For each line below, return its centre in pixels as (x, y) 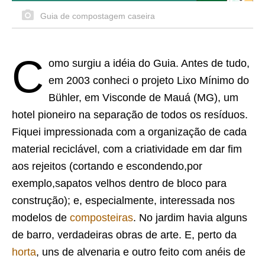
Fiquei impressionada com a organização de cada (129, 132)
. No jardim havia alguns (190, 217)
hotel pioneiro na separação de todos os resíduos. (130, 114)
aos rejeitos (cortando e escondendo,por (107, 166)
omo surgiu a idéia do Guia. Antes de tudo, (149, 63)
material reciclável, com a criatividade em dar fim (127, 149)
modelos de (41, 217)
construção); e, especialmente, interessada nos (123, 200)
